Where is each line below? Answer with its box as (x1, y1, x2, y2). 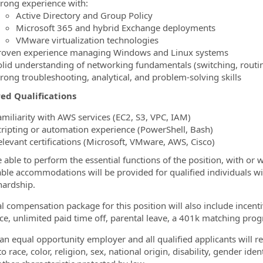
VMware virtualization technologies (15, 34, 159, 46)
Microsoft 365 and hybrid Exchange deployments (15, 22, 215, 33)
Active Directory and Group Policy (15, 9, 153, 21)
